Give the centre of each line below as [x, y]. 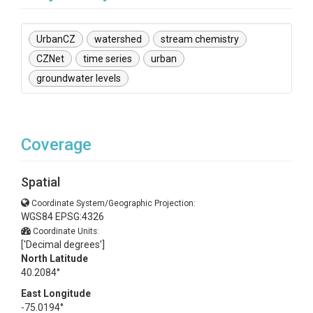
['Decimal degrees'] [63, 245]
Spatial [41, 182]
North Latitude [54, 259]
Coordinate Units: [66, 231]
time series [108, 59]
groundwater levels [79, 78]
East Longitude [56, 293]
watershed [118, 39]
